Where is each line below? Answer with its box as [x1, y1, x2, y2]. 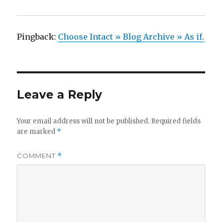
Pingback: [17, 32, 58, 42]
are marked [17, 127, 57, 136]
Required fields [151, 117, 201, 126]
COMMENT [17, 152, 58, 160]
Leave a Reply [17, 88, 103, 102]
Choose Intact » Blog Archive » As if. [58, 32, 205, 42]
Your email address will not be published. [17, 117, 150, 126]
